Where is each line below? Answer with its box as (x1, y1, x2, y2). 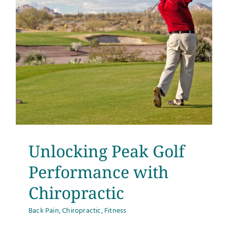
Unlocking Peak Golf (28, 139, 185, 162)
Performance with (28, 160, 168, 183)
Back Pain (28, 205, 59, 217)
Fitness (104, 205, 127, 217)
